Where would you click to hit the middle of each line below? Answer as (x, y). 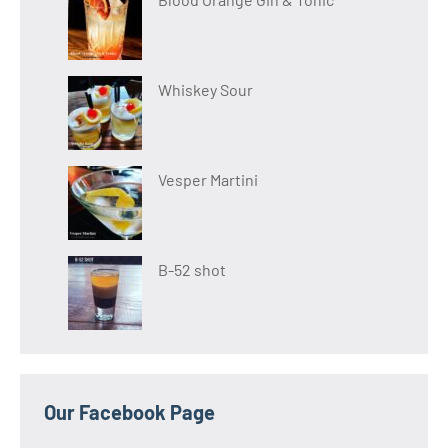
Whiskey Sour (205, 90)
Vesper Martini (208, 180)
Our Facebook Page (129, 412)
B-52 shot (192, 270)
